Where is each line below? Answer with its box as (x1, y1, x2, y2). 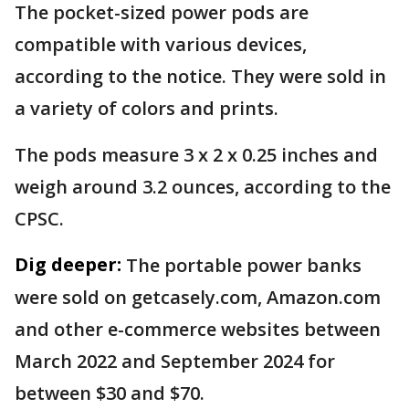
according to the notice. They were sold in (15, 64, 386, 89)
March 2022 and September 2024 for (15, 349, 335, 374)
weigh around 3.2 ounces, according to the (15, 174, 391, 200)
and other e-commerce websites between (15, 317, 381, 342)
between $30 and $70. (15, 381, 204, 406)
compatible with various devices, (15, 32, 307, 58)
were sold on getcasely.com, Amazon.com (15, 285, 381, 310)
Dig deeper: (15, 252, 121, 278)
